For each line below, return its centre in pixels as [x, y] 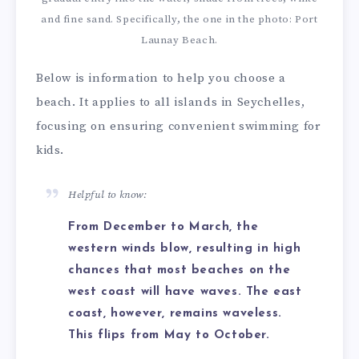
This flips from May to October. [169, 336]
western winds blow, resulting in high [185, 249]
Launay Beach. [179, 40]
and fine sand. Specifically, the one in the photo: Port [179, 19]
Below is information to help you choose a [161, 79]
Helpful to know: [108, 195]
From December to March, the [163, 228]
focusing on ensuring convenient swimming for [178, 127]
